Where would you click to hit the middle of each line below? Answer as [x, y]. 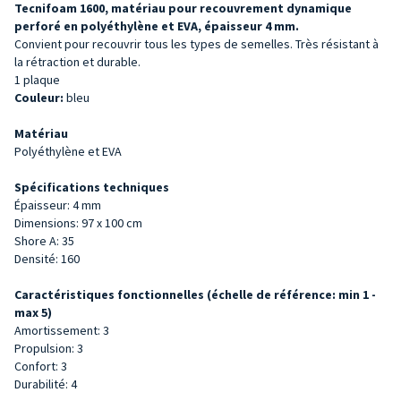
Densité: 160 [47, 258]
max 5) [33, 312]
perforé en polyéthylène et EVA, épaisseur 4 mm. [157, 26]
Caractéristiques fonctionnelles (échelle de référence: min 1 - [195, 294]
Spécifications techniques [92, 187]
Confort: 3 [41, 366]
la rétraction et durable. [77, 61]
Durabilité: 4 [46, 384]
